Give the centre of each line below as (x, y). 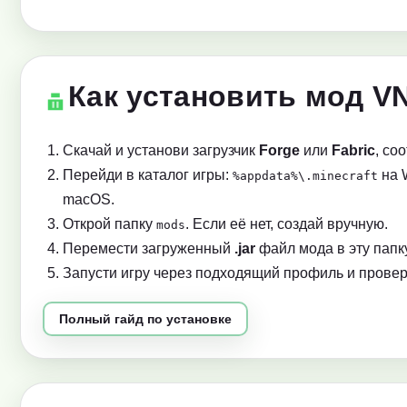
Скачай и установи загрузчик (161, 151)
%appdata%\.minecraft (305, 176)
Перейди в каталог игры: (148, 175)
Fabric (353, 151)
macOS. (89, 200)
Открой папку (109, 224)
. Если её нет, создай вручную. (287, 224)
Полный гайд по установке (145, 319)
